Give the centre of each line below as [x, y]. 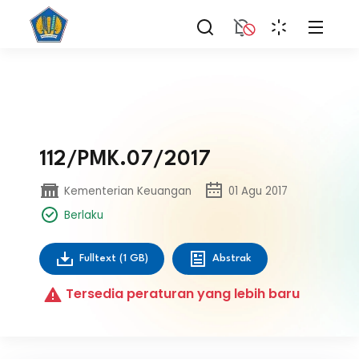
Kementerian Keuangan [128, 191]
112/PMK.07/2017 [125, 159]
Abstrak [232, 258]
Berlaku [84, 215]
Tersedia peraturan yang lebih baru [181, 294]
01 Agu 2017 [258, 191]
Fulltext [99, 258]
